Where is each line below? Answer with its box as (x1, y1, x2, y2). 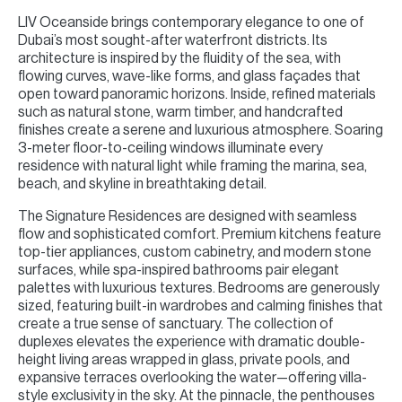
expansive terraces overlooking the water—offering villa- (18, 371, 367, 385)
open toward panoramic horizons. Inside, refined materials (18, 87, 376, 101)
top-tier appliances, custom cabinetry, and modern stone (18, 245, 371, 259)
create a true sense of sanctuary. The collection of (18, 317, 334, 331)
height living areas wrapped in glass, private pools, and (18, 353, 350, 367)
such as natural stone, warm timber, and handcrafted (18, 105, 343, 119)
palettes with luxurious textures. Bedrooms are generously (18, 281, 380, 295)
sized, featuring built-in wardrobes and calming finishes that (18, 299, 383, 313)
